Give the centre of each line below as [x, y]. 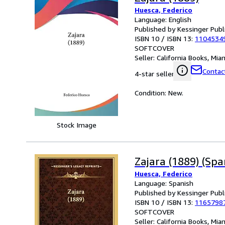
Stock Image [76, 125]
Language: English [163, 19]
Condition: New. [159, 92]
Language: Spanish [164, 183]
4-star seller [154, 73]
